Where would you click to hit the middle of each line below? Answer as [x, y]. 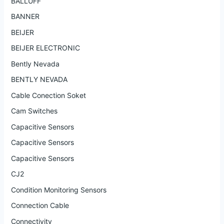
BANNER [25, 16]
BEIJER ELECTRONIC [45, 48]
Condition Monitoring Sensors [58, 189]
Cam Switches [34, 111]
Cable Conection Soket [48, 95]
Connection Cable [40, 205]
